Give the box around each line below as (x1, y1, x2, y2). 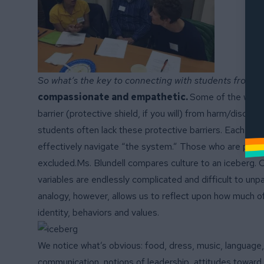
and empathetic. (111, 91, 190, 103)
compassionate (38, 91, 111, 103)
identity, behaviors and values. (38, 206, 159, 219)
